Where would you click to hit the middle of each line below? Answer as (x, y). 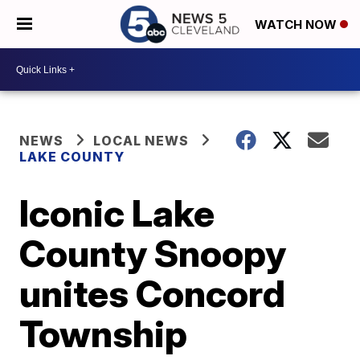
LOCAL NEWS (141, 141)
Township (104, 333)
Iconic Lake (117, 213)
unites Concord (153, 293)
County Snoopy (153, 253)
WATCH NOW (297, 25)
